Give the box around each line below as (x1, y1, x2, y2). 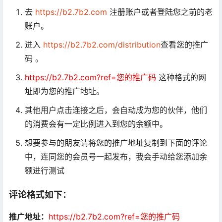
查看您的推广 (161, 40, 208, 50)
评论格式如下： (9, 189, 71, 200)
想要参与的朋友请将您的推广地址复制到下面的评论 (25, 138, 207, 148)
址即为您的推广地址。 (25, 86, 104, 96)
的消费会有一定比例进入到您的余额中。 (25, 119, 167, 129)
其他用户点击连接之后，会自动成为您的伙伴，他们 (25, 105, 207, 115)
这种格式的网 (156, 72, 206, 82)
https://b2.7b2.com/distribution (43, 40, 161, 50)
